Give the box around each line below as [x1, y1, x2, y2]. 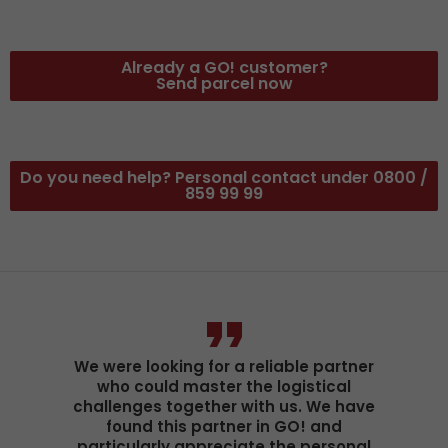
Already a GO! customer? [120, 56, 328, 79]
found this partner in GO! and [106, 416, 342, 437]
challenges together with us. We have [73, 396, 375, 417]
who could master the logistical [97, 376, 351, 397]
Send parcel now [155, 72, 293, 95]
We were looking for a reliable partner [74, 356, 374, 377]
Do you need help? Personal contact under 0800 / [20, 166, 428, 189]
